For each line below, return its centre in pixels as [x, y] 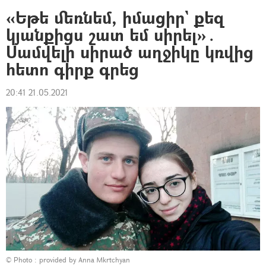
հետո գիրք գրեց [72, 69]
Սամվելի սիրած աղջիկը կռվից [130, 52]
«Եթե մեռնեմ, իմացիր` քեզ [115, 18]
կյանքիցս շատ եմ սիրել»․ [111, 35]
